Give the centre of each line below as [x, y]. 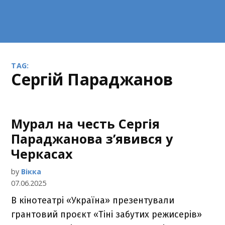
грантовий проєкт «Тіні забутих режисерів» [107, 214]
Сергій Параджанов [97, 79]
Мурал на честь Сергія [86, 124]
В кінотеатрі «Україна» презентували [93, 200]
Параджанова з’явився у [92, 139]
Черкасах [42, 154]
